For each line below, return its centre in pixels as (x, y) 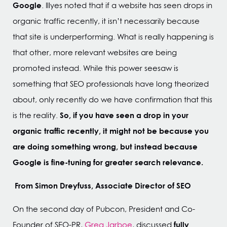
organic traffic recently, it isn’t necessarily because (106, 21)
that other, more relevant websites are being (95, 52)
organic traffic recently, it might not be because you (111, 131)
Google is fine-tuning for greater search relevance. (108, 162)
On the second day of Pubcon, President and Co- (104, 209)
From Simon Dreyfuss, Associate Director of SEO (103, 185)
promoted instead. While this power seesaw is (96, 68)
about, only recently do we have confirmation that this (112, 100)
